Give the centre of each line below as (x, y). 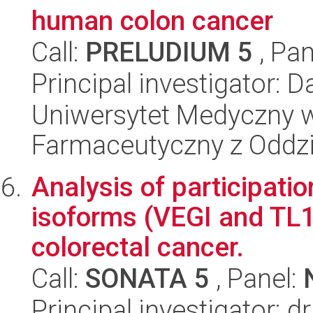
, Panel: (256, 278)
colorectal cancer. (138, 247)
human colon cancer (152, 21)
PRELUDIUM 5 (169, 52)
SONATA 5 (147, 278)
